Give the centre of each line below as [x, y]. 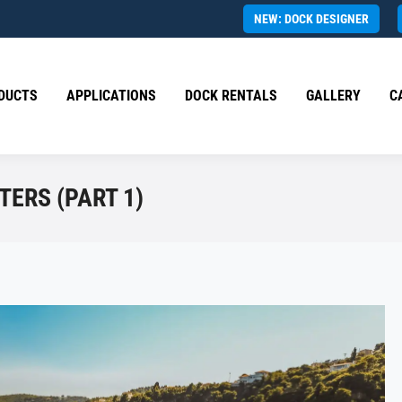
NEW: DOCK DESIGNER [311, 19]
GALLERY [333, 96]
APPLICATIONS [111, 96]
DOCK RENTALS [231, 96]
